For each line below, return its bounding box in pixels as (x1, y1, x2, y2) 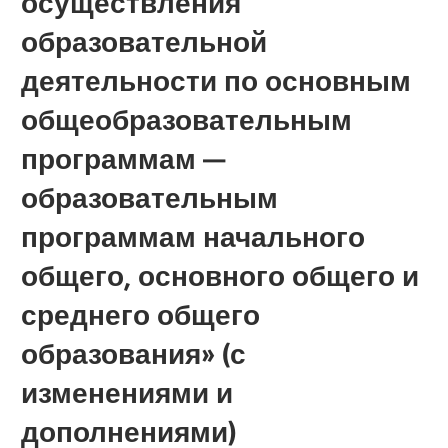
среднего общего (21, 297, 261, 332)
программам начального (21, 219, 366, 254)
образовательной (21, 24, 268, 59)
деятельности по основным (21, 63, 412, 98)
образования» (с (21, 336, 247, 371)
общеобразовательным (21, 102, 353, 137)
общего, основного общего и (21, 258, 420, 293)
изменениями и (21, 375, 234, 410)
